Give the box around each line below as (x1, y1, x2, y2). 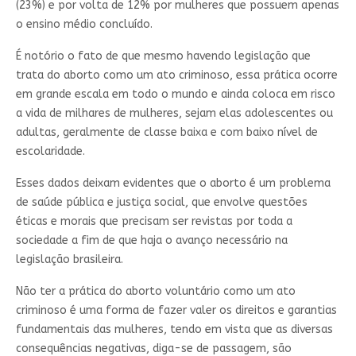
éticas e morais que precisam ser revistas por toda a (15, 214, 292, 228)
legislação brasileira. (15, 252, 123, 266)
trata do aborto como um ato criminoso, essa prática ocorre (15, 68, 338, 82)
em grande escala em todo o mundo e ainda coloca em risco (15, 87, 335, 101)
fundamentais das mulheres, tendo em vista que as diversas (15, 322, 333, 336)
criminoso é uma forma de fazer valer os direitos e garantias (15, 303, 337, 317)
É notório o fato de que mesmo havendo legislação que (15, 48, 311, 63)
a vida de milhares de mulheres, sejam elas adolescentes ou (15, 106, 333, 120)
